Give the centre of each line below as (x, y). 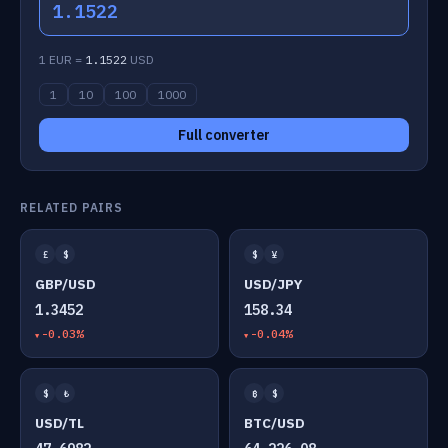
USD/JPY (273, 284)
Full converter (224, 135)
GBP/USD (65, 284)
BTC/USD (274, 423)
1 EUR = (62, 59)
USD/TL (59, 423)
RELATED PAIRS (71, 207)
